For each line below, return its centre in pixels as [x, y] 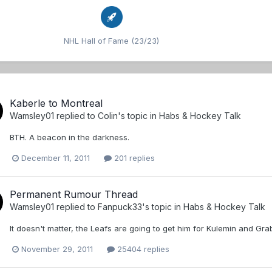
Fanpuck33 [120, 206]
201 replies [133, 158]
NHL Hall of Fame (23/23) [111, 40]
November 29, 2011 [57, 249]
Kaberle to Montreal [56, 103]
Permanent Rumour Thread [74, 194]
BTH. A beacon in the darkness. [70, 137]
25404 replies [142, 249]
